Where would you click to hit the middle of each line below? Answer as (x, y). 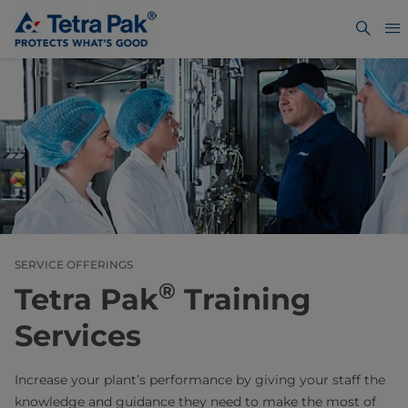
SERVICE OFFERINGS (74, 264)
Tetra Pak (87, 299)
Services (78, 335)
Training (243, 299)
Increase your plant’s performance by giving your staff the (200, 379)
